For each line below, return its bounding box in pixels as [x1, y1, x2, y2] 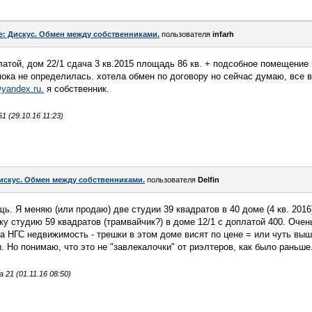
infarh [212, 30, 234, 38]
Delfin [198, 175, 219, 184]
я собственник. [44, 84, 109, 94]
